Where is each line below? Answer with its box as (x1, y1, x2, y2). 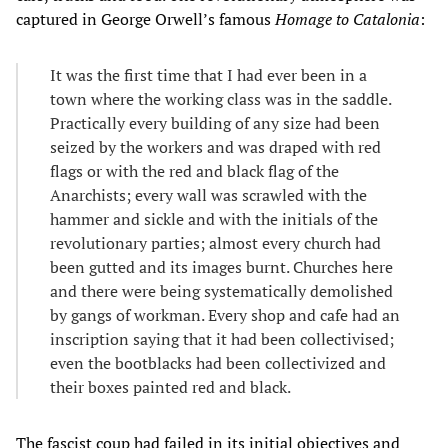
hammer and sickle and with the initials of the (50, 207, 378, 230)
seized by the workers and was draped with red (50, 135, 381, 158)
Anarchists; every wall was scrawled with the (50, 183, 367, 206)
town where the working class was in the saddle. (50, 87, 391, 110)
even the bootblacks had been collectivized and (50, 351, 386, 374)
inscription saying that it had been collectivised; (50, 327, 394, 350)
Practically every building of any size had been (50, 111, 380, 134)
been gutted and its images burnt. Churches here (50, 255, 393, 278)
